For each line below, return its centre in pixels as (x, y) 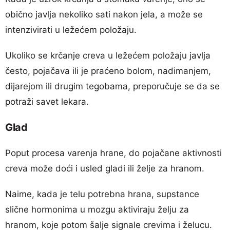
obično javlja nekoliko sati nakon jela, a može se (104, 14)
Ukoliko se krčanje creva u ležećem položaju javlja (108, 55)
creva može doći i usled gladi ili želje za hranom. (105, 168)
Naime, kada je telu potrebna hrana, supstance (102, 194)
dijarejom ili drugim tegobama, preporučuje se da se (112, 86)
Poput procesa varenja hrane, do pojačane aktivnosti (113, 153)
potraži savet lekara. (47, 101)
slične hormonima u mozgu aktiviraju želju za (97, 209)
